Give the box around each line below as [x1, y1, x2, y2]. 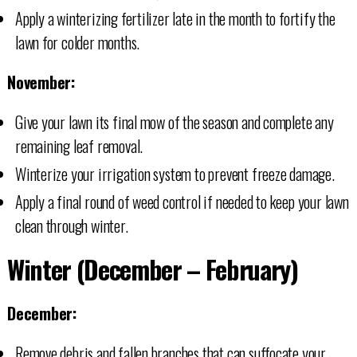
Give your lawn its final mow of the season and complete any [14, 109, 334, 134]
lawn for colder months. [14, 29, 140, 54]
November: [6, 69, 76, 94]
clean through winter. [14, 213, 128, 237]
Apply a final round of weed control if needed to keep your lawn [14, 189, 349, 214]
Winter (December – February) [6, 249, 298, 288]
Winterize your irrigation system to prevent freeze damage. [14, 161, 335, 186]
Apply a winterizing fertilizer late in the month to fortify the [14, 6, 335, 30]
